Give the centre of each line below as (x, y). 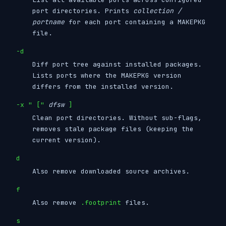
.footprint (101, 202)
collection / (157, 11)
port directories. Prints (83, 11)
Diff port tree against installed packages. (117, 64)
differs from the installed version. (103, 86)
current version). (67, 140)
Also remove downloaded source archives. (111, 171)
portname (48, 22)
